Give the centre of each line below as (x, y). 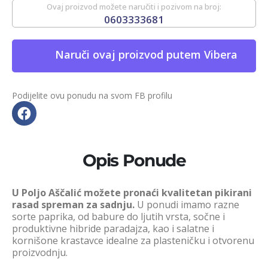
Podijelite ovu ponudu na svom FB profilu (92, 96)
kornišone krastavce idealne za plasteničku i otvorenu (133, 240)
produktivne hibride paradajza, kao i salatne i (113, 228)
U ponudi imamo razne (187, 204)
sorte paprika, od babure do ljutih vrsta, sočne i (118, 216)
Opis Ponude (134, 160)
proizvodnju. (40, 252)
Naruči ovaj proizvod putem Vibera (146, 55)
